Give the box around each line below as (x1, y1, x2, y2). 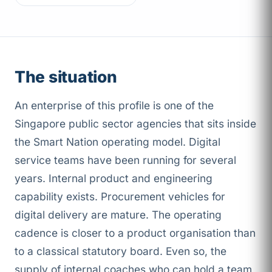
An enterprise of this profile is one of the (15, 99, 214, 112)
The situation (15, 67, 117, 86)
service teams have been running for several (15, 154, 236, 167)
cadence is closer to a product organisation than (15, 226, 256, 240)
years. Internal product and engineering (15, 172, 212, 185)
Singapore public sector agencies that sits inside (15, 117, 256, 131)
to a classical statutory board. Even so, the (15, 245, 226, 258)
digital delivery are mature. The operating (15, 208, 222, 222)
